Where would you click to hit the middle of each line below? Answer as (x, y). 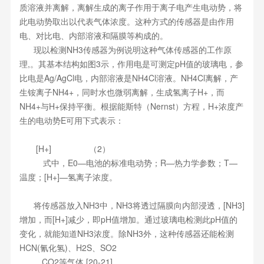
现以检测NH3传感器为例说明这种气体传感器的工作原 (125, 49)
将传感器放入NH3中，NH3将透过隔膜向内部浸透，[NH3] (132, 205)
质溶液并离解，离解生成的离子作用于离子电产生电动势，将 (131, 7)
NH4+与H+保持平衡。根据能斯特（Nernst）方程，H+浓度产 (131, 106)
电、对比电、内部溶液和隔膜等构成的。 (93, 35)
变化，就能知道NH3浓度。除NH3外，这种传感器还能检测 (126, 233)
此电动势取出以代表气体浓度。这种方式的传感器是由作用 (126, 21)
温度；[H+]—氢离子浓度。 (68, 177)
